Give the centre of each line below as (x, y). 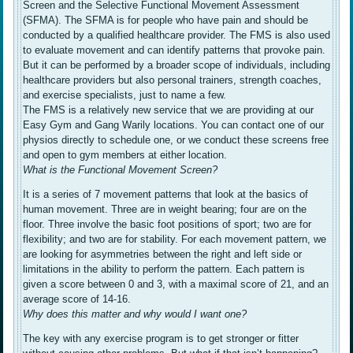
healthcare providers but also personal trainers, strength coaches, (173, 80)
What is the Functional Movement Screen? (121, 170)
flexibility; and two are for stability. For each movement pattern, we (175, 240)
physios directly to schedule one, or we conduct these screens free (176, 140)
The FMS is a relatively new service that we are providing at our (169, 110)
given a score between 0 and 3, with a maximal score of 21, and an (176, 284)
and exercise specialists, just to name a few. (125, 95)
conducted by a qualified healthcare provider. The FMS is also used (177, 35)
